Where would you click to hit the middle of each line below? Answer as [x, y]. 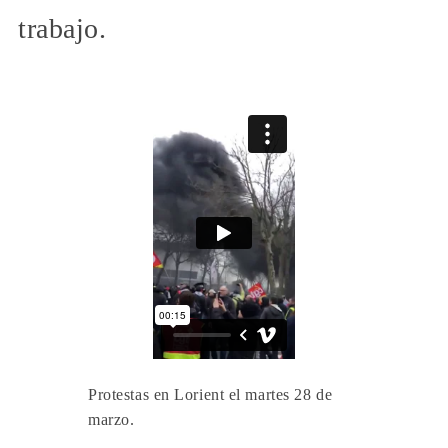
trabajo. [62, 29]
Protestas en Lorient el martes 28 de [210, 395]
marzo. [111, 420]
